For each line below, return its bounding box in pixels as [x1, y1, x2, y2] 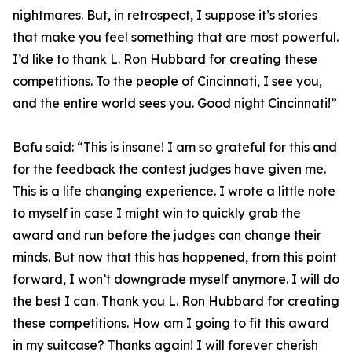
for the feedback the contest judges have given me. [13, 161, 326, 178]
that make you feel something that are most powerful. [13, 29, 339, 46]
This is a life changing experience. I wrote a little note [13, 183, 335, 200]
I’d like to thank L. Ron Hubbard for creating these [13, 51, 317, 68]
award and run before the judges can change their [13, 227, 321, 244]
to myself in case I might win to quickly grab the [13, 205, 301, 222]
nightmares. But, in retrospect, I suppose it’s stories [13, 7, 317, 24]
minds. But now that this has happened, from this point [13, 249, 337, 266]
